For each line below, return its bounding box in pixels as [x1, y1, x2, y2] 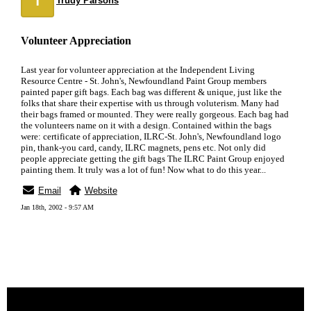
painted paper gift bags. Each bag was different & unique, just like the [21, 87, 282, 97]
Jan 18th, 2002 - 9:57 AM [21, 203, 94, 211]
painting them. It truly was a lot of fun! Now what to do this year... [21, 165, 266, 175]
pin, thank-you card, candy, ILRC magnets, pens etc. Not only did [21, 142, 266, 153]
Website [84, 185, 117, 196]
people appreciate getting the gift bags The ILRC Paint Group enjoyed [21, 153, 285, 164]
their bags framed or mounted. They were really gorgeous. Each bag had [21, 109, 289, 119]
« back [14, 298, 39, 308]
